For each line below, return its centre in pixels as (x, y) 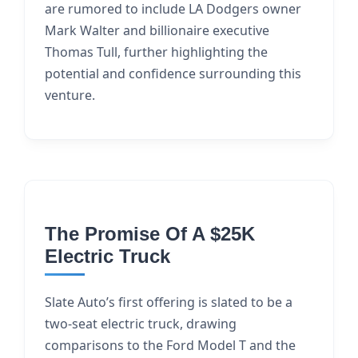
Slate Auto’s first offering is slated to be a (169, 302)
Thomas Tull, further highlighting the (156, 52)
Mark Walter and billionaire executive (157, 30)
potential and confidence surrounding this (173, 74)
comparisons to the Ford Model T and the (170, 345)
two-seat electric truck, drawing (141, 324)
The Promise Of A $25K (150, 234)
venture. (70, 95)
